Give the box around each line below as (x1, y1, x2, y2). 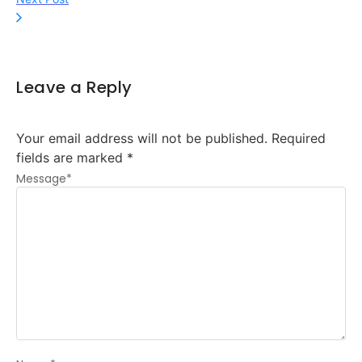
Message (16, 170, 66, 187)
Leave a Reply (16, 76, 133, 99)
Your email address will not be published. (16, 130, 267, 147)
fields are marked (16, 149, 127, 166)
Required (271, 130, 326, 147)
